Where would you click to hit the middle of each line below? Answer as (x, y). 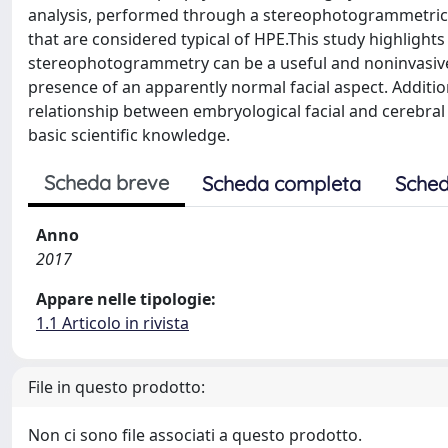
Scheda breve (106, 182)
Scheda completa (281, 183)
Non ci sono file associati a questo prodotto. (195, 435)
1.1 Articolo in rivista (112, 323)
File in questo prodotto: (116, 387)
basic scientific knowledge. (129, 135)
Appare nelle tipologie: (126, 299)
